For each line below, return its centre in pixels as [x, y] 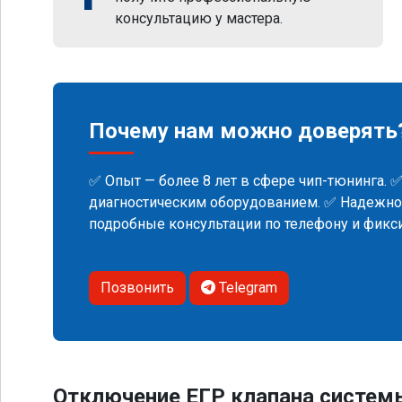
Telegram [246, 288]
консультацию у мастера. [199, 18]
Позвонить [137, 288]
